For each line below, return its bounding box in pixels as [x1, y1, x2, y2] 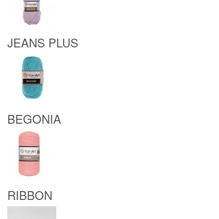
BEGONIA [7, 110, 61, 127]
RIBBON [7, 186, 52, 203]
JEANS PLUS [7, 34, 78, 51]
